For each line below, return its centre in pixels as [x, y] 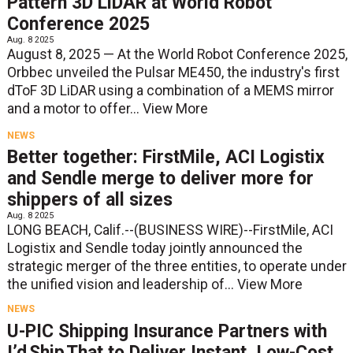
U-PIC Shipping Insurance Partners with [167, 331]
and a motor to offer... [74, 108]
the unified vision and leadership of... [122, 285]
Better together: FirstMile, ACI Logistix [165, 158]
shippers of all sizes [89, 200]
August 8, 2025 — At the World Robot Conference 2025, [177, 54]
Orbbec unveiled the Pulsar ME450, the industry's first [173, 72]
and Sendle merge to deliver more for [160, 179]
